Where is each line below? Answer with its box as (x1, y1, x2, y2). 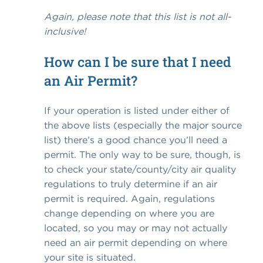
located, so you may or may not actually (44, 222, 227, 234)
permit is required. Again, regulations (44, 193, 215, 205)
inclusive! (44, 25, 86, 38)
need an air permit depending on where (44, 237, 227, 249)
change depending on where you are (44, 207, 214, 220)
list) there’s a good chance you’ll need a (44, 134, 227, 146)
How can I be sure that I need (44, 53, 231, 71)
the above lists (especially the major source (44, 119, 242, 131)
